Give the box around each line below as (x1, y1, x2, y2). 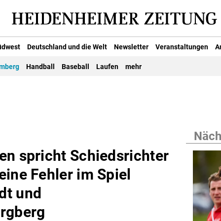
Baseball (62, 63, 89, 71)
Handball (26, 63, 55, 71)
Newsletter (114, 42, 148, 51)
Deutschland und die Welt (27, 42, 107, 51)
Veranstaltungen (155, 42, 208, 51)
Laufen (96, 63, 118, 71)
